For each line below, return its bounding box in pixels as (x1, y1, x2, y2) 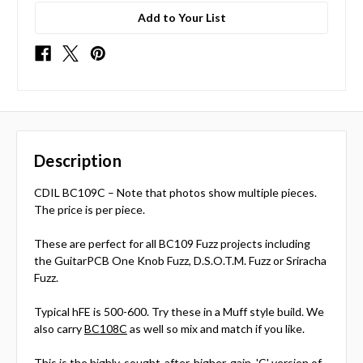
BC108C (84, 322, 127, 336)
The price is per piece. (34, 203, 145, 217)
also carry (34, 322, 84, 336)
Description (34, 151, 122, 171)
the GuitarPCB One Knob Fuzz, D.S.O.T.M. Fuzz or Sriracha (34, 254, 327, 268)
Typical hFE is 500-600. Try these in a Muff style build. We (34, 305, 324, 319)
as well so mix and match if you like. (127, 322, 307, 336)
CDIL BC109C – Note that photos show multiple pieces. (34, 186, 317, 200)
